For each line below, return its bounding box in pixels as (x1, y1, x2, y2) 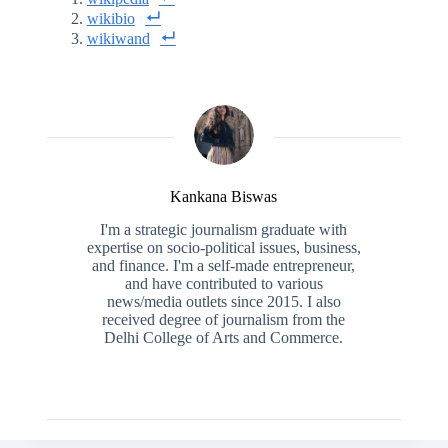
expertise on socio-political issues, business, (86, 238, 361, 256)
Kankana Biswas (170, 187, 278, 205)
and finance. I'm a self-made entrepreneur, (92, 256, 356, 274)
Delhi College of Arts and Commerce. (104, 328, 344, 346)
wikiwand (86, 29, 150, 47)
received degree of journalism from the (102, 310, 346, 328)
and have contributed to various (124, 274, 323, 292)
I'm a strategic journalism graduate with (100, 220, 348, 238)
